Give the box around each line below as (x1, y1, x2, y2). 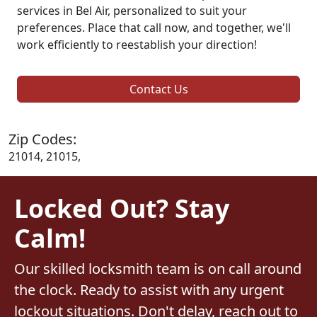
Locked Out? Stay (14, 190, 229, 225)
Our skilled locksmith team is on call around (14, 258, 301, 278)
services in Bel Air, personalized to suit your (17, 2, 247, 18)
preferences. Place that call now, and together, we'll (17, 19, 291, 35)
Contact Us (129, 81, 188, 97)
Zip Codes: (8, 129, 76, 149)
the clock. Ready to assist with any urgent (14, 279, 284, 299)
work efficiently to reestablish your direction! (17, 36, 257, 52)
